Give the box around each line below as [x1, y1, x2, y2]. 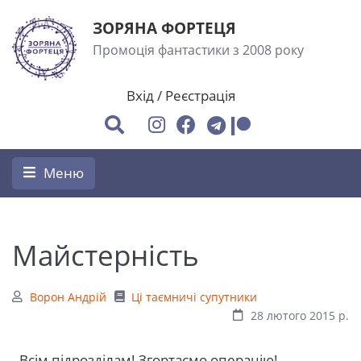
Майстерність [12, 235, 199, 274]
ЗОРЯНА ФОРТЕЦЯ [93, 17, 236, 39]
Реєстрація [164, 86, 235, 105]
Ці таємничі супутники [131, 289, 258, 305]
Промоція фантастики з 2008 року [93, 41, 304, 59]
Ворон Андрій [29, 289, 106, 305]
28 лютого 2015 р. [251, 308, 349, 323]
